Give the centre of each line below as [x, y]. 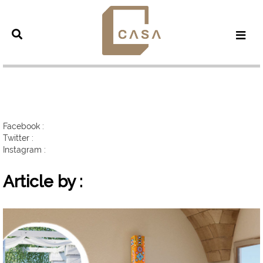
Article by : [43, 181]
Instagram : [24, 149]
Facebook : [23, 126]
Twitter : [18, 138]
